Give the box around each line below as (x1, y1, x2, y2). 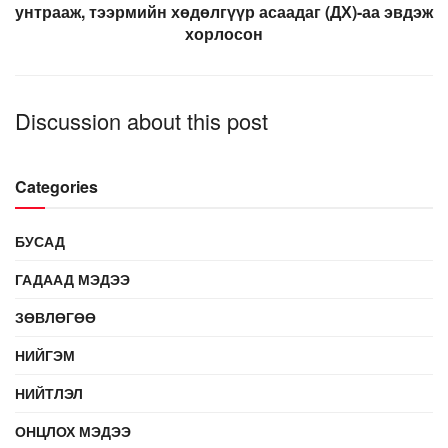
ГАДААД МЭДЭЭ (15, 268, 130, 289)
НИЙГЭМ (15, 344, 75, 365)
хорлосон (185, 21, 263, 45)
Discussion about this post (15, 104, 268, 136)
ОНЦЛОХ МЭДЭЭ (15, 420, 131, 441)
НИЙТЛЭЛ (15, 382, 83, 403)
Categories (15, 174, 98, 198)
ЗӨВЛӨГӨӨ (15, 306, 96, 327)
